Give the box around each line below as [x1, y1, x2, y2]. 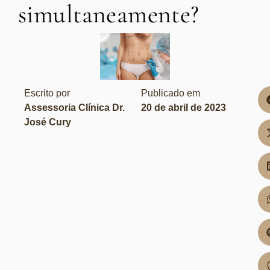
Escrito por [24, 87, 70, 98]
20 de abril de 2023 [141, 102, 226, 113]
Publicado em [141, 87, 200, 98]
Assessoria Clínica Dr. [24, 102, 125, 113]
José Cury [24, 116, 71, 127]
